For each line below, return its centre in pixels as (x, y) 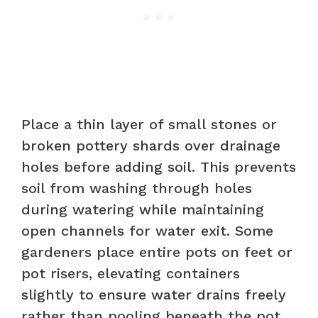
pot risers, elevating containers (131, 273)
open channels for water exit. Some (147, 230)
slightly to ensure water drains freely (154, 294)
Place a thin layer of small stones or (149, 124)
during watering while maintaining (143, 209)
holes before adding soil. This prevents (159, 166)
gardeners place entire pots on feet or (157, 252)
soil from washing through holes (137, 188)
